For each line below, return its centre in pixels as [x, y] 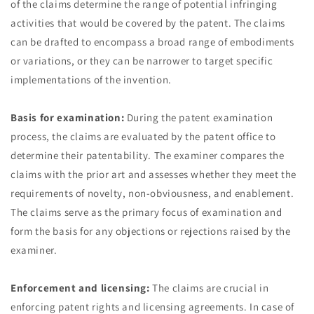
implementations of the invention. [91, 80]
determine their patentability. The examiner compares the [148, 155]
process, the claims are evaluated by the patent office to [143, 136]
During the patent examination [199, 117]
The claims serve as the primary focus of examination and [146, 212]
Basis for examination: [68, 117]
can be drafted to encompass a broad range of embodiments [152, 42]
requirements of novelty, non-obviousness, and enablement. [152, 193]
